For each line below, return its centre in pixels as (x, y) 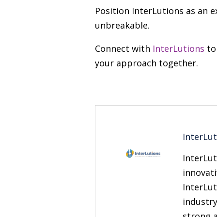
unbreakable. (122, 25)
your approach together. (147, 63)
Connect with (124, 48)
